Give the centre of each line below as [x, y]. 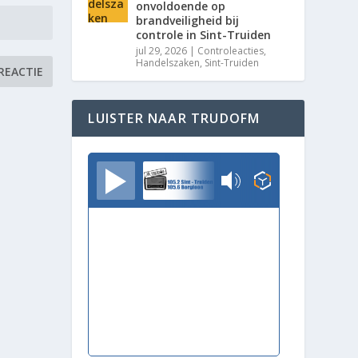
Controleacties [231, 50]
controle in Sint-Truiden [204, 34]
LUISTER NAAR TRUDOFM [174, 118]
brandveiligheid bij [188, 20]
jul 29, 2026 [162, 50]
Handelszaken [168, 62]
